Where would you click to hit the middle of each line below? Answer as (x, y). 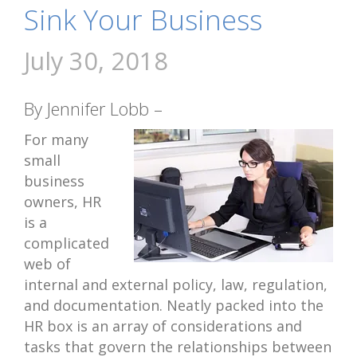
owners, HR (63, 202)
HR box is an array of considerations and (163, 326)
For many (56, 139)
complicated (67, 243)
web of (47, 264)
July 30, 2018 (96, 61)
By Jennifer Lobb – (93, 108)
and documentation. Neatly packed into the (174, 305)
